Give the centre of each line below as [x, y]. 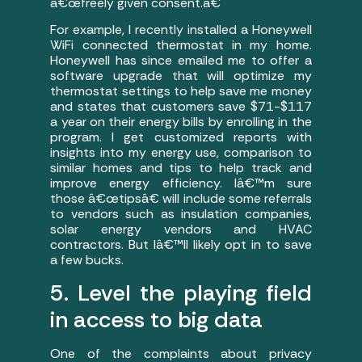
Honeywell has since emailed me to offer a [181, 61]
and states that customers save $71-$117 [181, 107]
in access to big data [157, 319]
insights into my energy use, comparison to [181, 153]
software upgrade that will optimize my [181, 76]
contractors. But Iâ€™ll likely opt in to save [181, 245]
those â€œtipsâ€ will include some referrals [181, 199]
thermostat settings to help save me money [181, 91]
